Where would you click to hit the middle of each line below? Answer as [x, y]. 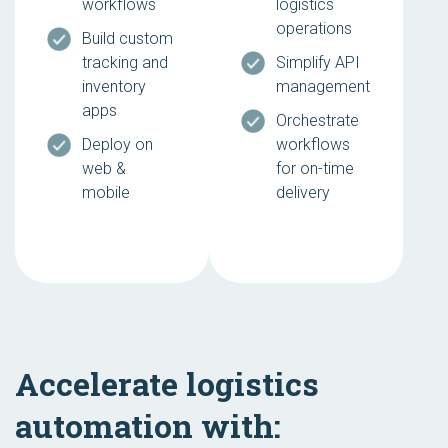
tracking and [125, 63]
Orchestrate [317, 121]
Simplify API [318, 63]
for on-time [315, 169]
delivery [303, 193]
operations [314, 29]
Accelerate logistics [167, 384]
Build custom [127, 39]
